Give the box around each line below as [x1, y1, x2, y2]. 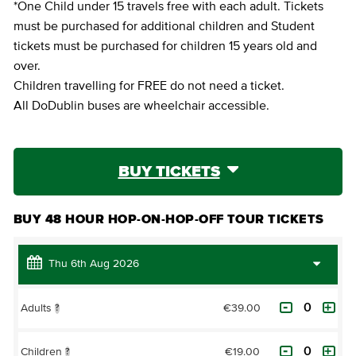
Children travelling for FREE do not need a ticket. [14, 79, 284, 92]
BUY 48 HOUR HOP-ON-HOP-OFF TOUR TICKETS [14, 212, 324, 226]
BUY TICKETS [118, 163, 220, 180]
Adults [21, 303, 55, 315]
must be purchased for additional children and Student [14, 19, 315, 33]
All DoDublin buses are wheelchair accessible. [14, 99, 269, 112]
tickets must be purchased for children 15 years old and [14, 39, 317, 52]
